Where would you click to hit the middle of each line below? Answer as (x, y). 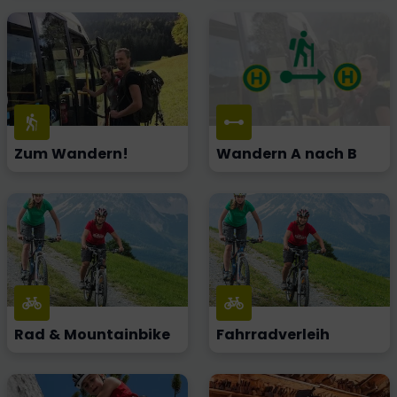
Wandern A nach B (287, 154)
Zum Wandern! (71, 154)
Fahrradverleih (273, 335)
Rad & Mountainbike (92, 335)
